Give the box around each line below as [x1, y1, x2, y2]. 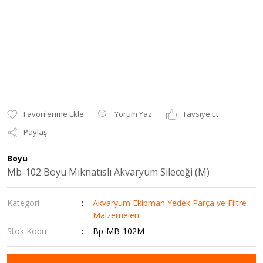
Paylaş [23, 127, 47, 137]
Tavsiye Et [183, 109, 218, 119]
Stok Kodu [7, 225, 46, 237]
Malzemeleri [93, 210, 140, 221]
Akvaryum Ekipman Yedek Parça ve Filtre [93, 197, 247, 208]
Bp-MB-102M [93, 225, 145, 237]
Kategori [7, 197, 39, 208]
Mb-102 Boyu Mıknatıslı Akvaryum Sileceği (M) [7, 166, 210, 178]
